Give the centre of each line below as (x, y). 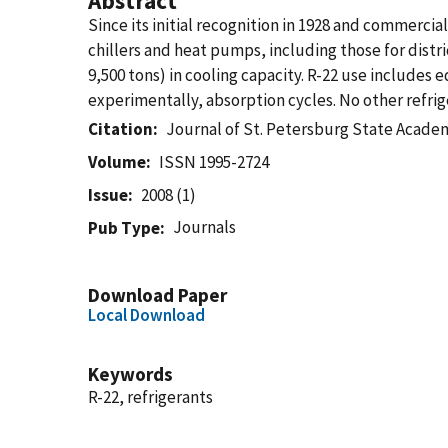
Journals (205, 227)
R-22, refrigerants (150, 397)
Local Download (146, 315)
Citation (120, 129)
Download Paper (157, 295)
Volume (117, 162)
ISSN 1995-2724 (214, 162)
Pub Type (124, 228)
